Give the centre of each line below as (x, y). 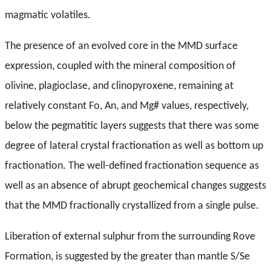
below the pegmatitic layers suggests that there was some (132, 126)
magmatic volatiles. (48, 16)
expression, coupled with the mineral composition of (120, 67)
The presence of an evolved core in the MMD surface (121, 47)
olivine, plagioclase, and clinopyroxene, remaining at (119, 87)
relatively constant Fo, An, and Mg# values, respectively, (127, 106)
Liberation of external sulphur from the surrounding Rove (130, 237)
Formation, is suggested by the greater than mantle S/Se (127, 257)
